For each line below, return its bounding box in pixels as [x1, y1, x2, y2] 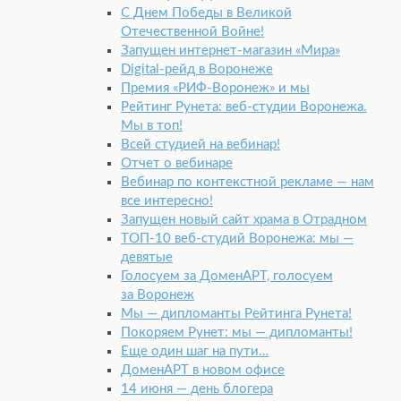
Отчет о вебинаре [121, 157, 233, 171]
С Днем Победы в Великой [121, 6, 292, 21]
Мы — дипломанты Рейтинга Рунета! [121, 307, 352, 321]
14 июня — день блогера [121, 382, 273, 397]
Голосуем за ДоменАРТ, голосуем [121, 269, 333, 284]
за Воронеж [121, 288, 194, 303]
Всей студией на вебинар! [121, 138, 280, 152]
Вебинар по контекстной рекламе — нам [121, 175, 374, 190]
